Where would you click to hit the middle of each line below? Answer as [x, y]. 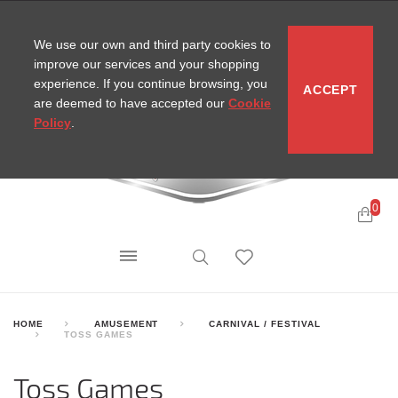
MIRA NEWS [258, 20]
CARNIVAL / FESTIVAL [265, 323]
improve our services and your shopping [147, 64]
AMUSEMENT [126, 323]
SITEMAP [194, 20]
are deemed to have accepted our [131, 103]
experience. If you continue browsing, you [151, 84]
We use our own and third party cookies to [152, 44]
